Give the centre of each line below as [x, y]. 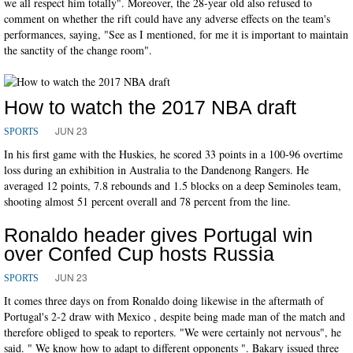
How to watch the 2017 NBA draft [150, 107]
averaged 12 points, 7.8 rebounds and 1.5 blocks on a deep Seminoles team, [173, 185]
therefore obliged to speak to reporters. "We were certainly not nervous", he [173, 332]
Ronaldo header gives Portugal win [158, 234]
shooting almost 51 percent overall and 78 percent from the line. [147, 201]
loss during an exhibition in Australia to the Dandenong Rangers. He [156, 169]
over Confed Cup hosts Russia [139, 253]
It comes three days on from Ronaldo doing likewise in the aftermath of [164, 300]
